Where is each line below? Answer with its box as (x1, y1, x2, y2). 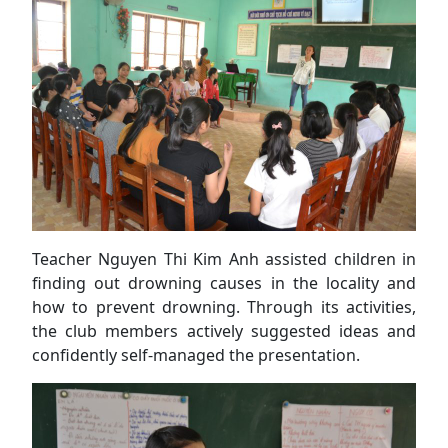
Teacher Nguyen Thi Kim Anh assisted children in (32, 247, 416, 270)
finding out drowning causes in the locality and (32, 271, 416, 294)
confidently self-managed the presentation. (32, 343, 360, 366)
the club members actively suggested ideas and (32, 319, 416, 342)
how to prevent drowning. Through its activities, (32, 295, 416, 318)
